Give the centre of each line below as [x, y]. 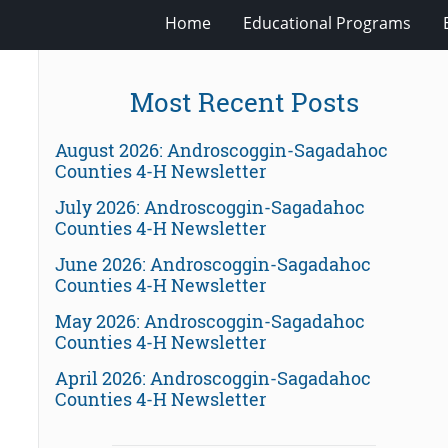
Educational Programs [326, 22]
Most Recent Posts [244, 102]
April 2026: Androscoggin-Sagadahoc [213, 377]
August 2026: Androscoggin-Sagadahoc [221, 149]
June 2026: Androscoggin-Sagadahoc [213, 263]
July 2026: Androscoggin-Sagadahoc [210, 206]
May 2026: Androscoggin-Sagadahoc [210, 320]
